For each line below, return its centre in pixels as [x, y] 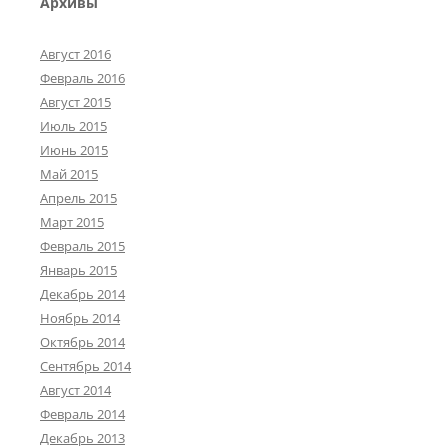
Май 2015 [69, 174]
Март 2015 [72, 222]
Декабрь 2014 [82, 294]
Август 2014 [75, 390]
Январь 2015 [78, 270]
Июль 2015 [73, 126]
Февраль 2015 [82, 246]
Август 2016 [75, 54]
